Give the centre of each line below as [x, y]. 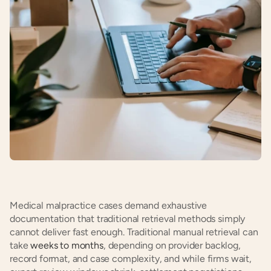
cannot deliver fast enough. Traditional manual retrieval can [134, 232]
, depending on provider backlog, [172, 245]
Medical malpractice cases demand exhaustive [109, 205]
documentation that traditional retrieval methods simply [128, 219]
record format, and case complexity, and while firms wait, [131, 259]
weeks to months [66, 245]
